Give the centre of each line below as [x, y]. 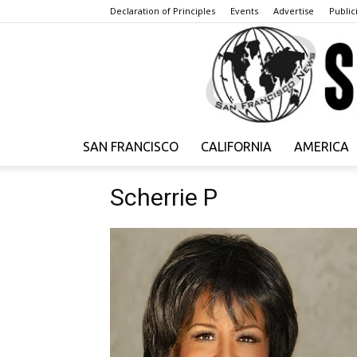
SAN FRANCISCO [131, 147]
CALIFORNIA [236, 147]
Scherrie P [164, 198]
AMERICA [322, 147]
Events [244, 11]
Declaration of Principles [163, 11]
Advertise [294, 11]
